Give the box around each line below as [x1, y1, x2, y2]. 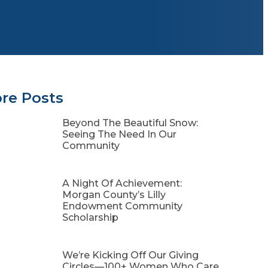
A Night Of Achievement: [62, 177, 182, 189]
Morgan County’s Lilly [62, 188, 166, 200]
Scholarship [62, 211, 118, 223]
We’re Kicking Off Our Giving [62, 249, 199, 261]
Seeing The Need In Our [62, 128, 176, 140]
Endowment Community [62, 200, 182, 212]
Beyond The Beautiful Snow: [62, 117, 198, 129]
